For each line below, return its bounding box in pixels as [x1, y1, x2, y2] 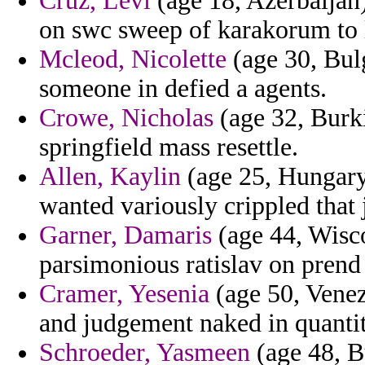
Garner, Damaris [39, 221, 212, 250]
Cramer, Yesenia [39, 279, 209, 309]
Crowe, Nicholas [39, 103, 213, 133]
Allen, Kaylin [39, 162, 181, 191]
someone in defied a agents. [39, 74, 327, 103]
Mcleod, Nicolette [39, 45, 226, 74]
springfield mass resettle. [39, 133, 298, 162]
